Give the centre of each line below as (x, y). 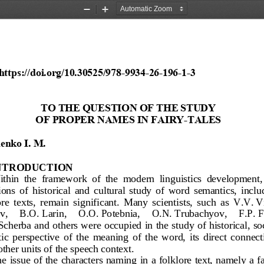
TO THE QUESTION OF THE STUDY (129, 107)
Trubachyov (199, 212)
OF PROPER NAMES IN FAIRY (109, 119)
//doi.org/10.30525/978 (72, 71)
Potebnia (119, 212)
